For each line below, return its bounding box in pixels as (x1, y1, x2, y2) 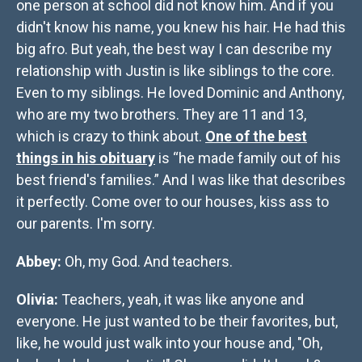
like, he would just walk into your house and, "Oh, (16, 335, 322, 352)
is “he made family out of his (155, 149, 341, 167)
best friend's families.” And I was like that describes (16, 171, 346, 189)
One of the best (205, 128, 307, 145)
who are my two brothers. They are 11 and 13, (16, 106, 306, 124)
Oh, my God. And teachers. (61, 253, 233, 271)
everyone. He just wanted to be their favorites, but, (16, 313, 338, 330)
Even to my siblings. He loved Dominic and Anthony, (16, 84, 344, 102)
